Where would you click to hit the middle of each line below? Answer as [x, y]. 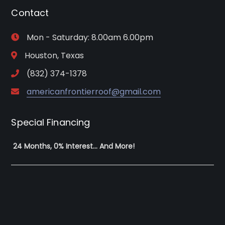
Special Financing [51, 122]
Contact [30, 13]
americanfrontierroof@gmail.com [94, 91]
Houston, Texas [54, 55]
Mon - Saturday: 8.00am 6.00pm [90, 37]
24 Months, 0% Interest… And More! [73, 146]
